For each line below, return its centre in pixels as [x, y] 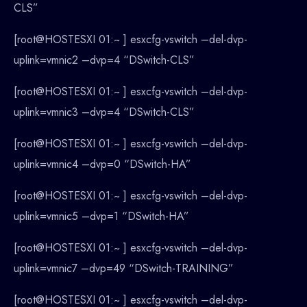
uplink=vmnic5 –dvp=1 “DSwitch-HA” [101, 217]
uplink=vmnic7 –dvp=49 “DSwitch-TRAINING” [124, 269]
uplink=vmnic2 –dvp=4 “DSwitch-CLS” [104, 60]
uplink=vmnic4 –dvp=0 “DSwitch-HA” [102, 164]
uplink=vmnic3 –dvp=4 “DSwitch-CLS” [104, 112]
